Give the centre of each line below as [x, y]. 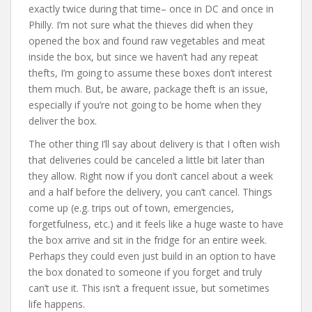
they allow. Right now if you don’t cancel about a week [151, 175]
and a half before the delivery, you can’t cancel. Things [150, 192]
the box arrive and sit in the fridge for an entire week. [148, 240]
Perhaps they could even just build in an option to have [152, 256]
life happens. [57, 304]
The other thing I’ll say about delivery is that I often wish [154, 143]
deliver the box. [63, 120]
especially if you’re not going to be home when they [145, 104]
